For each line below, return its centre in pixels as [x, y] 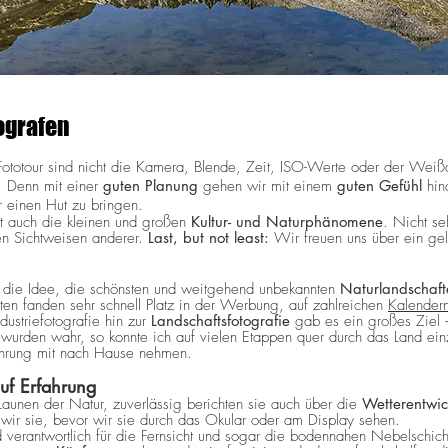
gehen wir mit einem [270, 186]
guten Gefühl [379, 186]
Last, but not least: [208, 238]
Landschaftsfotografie [220, 321]
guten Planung [150, 186]
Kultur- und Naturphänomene [287, 222]
